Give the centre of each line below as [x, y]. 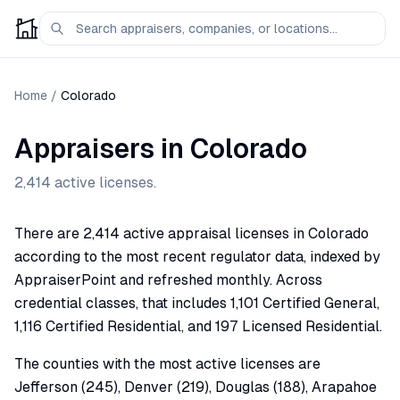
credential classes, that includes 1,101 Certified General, [197, 303]
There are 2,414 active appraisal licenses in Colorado [192, 233]
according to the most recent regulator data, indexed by [197, 257]
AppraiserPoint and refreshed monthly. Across [168, 280]
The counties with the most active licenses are [167, 364]
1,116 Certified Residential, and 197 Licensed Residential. [198, 326]
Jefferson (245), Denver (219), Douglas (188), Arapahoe [196, 387]
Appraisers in [102, 149]
